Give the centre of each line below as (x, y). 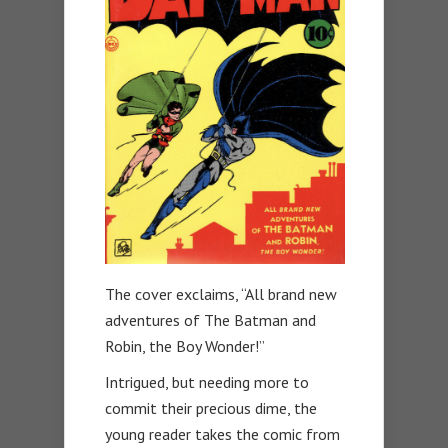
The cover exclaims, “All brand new (221, 293)
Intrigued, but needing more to (207, 381)
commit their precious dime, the (211, 407)
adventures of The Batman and (210, 319)
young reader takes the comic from (222, 433)
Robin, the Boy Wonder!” (185, 345)
